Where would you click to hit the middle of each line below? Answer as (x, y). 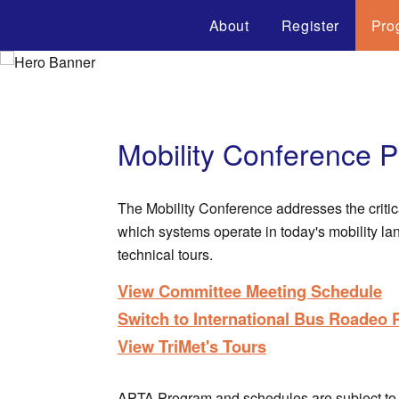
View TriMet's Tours (192, 346)
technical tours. (165, 254)
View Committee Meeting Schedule (250, 290)
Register (310, 25)
